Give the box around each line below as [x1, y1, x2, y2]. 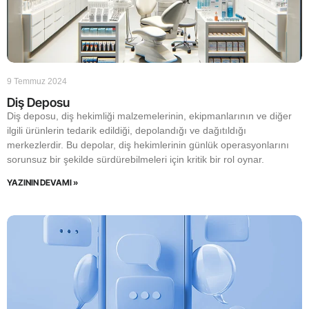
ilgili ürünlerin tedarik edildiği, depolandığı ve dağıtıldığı [7, 125, 246, 136]
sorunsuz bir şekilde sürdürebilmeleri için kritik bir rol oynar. [7, 154, 264, 165]
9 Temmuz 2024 [7, 77, 67, 86]
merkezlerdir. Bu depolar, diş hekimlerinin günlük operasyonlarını [7, 139, 289, 150]
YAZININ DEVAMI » [7, 177, 78, 188]
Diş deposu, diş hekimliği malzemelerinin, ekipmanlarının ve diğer [7, 110, 292, 121]
